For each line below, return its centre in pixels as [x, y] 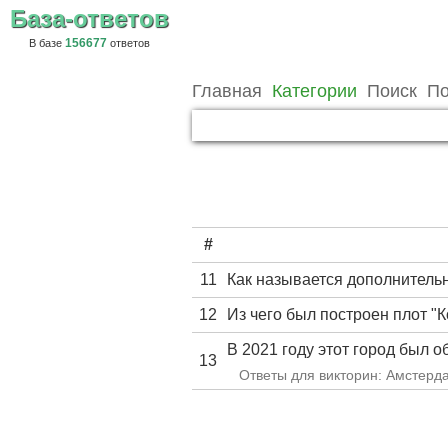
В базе [47, 43]
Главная [227, 91]
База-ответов [89, 18]
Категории [314, 91]
